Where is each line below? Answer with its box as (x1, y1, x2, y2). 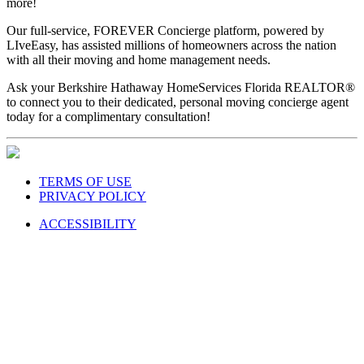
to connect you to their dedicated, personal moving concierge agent (6, 94, 349, 109)
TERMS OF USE (39, 174, 132, 188)
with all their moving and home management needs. (6, 52, 274, 67)
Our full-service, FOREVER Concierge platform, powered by (6, 23, 324, 37)
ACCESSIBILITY (39, 216, 136, 231)
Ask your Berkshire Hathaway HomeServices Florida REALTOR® (6, 80, 355, 94)
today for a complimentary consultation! (6, 109, 214, 123)
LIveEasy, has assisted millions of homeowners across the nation (6, 37, 336, 52)
